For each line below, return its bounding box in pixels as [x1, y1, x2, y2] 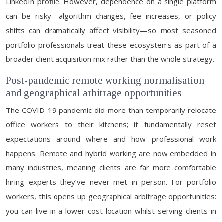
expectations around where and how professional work [6, 134, 216, 144]
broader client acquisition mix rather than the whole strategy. [6, 54, 214, 64]
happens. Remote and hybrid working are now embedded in [6, 148, 216, 158]
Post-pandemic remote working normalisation [6, 74, 204, 86]
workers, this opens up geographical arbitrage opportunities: [6, 191, 216, 201]
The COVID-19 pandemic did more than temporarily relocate [6, 105, 216, 115]
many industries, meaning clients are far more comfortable [6, 163, 216, 172]
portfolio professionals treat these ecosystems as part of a [6, 40, 216, 50]
